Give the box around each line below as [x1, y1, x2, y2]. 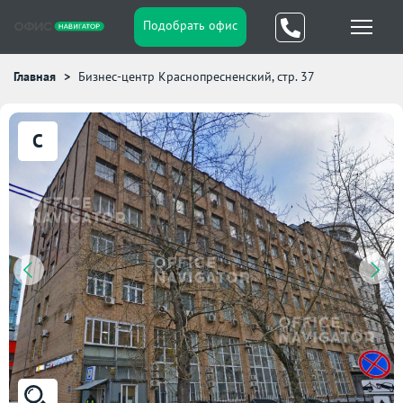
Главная [13, 68, 56, 85]
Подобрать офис [142, 17, 237, 33]
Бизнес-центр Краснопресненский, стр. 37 [78, 68, 315, 85]
